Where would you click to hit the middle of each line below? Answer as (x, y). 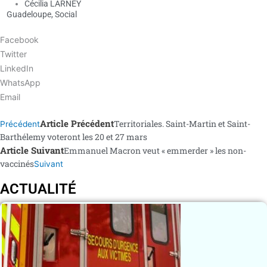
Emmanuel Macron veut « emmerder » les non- (155, 150)
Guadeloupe (29, 15)
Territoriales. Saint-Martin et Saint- (182, 123)
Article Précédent (77, 123)
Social (66, 15)
